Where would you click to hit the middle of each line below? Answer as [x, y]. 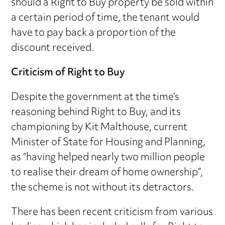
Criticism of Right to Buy [68, 73]
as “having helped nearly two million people [108, 158]
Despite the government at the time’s [95, 97]
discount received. [53, 48]
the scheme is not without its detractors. [103, 188]
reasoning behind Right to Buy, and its [96, 113]
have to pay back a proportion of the [94, 33]
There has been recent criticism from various [112, 212]
